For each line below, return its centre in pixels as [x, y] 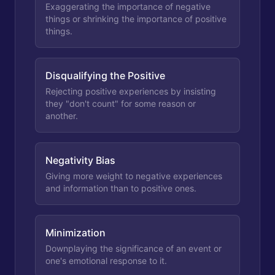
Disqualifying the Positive [105, 75]
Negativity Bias [80, 160]
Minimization [76, 232]
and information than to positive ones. [121, 188]
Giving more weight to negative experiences [134, 176]
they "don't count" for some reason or [121, 103]
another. [62, 115]
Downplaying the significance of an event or [134, 248]
